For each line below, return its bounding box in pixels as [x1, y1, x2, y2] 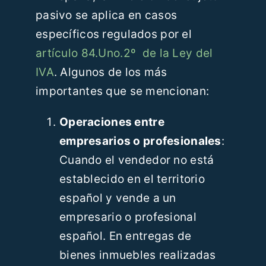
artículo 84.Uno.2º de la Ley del [35, 46, 213, 61]
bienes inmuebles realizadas [59, 248, 216, 262]
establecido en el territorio [59, 172, 205, 186]
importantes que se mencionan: [35, 84, 210, 99]
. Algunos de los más [53, 65, 167, 80]
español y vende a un [59, 191, 176, 205]
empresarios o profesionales [59, 134, 221, 148]
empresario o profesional [59, 210, 197, 224]
